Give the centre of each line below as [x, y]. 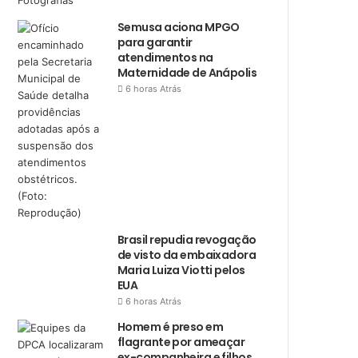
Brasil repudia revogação [187, 240]
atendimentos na [165, 58]
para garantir [155, 42]
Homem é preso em [171, 327]
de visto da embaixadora [187, 255]
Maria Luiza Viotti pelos [181, 270]
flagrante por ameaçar [181, 342]
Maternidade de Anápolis [187, 73]
